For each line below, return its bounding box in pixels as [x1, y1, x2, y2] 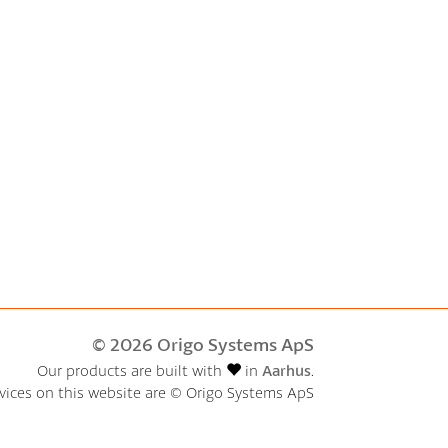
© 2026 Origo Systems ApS [91, 332, 314, 356]
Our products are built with [36, 360, 226, 380]
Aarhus [261, 360, 311, 380]
